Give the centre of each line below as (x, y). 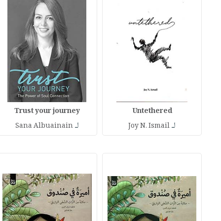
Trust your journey (47, 112)
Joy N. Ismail (149, 127)
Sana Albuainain (44, 127)
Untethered (152, 112)
